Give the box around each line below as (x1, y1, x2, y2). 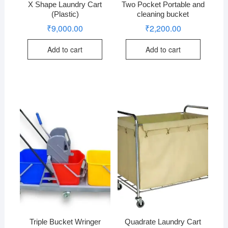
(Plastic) (51, 9, 79, 18)
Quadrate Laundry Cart (125, 217, 202, 226)
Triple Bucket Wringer (29, 217, 101, 226)
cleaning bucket (137, 9, 189, 18)
